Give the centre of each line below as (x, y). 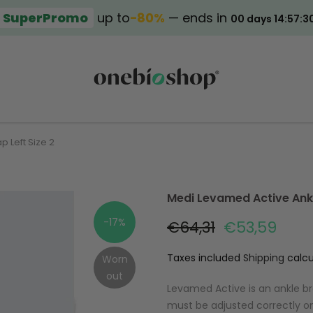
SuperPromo (45, 18)
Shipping (264, 258)
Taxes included (205, 258)
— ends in (198, 18)
